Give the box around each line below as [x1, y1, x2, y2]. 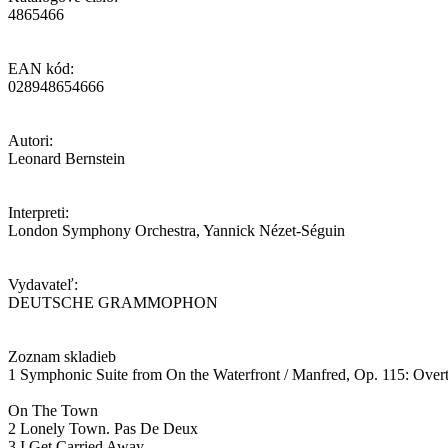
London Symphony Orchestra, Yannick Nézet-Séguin [8, 221, 345, 239]
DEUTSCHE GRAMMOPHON [8, 293, 218, 311]
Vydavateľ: [8, 275, 78, 293]
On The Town [8, 401, 98, 419]
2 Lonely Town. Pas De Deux [8, 419, 198, 437]
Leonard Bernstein [8, 149, 125, 167]
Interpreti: [8, 203, 69, 221]
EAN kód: [8, 59, 74, 77]
